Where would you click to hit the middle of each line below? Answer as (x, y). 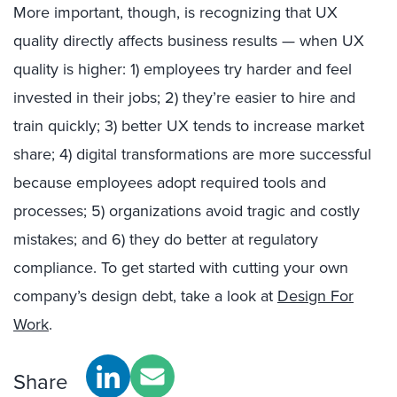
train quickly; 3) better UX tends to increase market (189, 126)
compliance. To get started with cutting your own (181, 268)
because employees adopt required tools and (170, 183)
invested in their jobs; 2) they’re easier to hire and (184, 97)
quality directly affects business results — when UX (189, 41)
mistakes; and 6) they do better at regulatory (166, 239)
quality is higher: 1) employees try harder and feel (183, 69)
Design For (315, 296)
